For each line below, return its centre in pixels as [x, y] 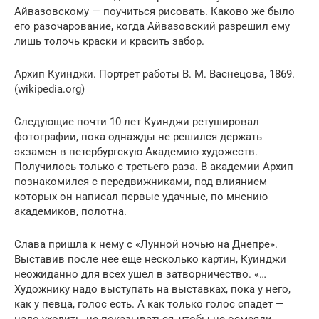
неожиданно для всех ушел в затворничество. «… [140, 274]
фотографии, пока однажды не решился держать [138, 137]
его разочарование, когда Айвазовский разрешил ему [152, 26]
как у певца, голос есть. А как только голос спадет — [149, 304]
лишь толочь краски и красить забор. [109, 41]
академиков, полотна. [70, 211]
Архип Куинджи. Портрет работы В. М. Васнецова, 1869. [155, 74]
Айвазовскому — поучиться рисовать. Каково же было [155, 11]
